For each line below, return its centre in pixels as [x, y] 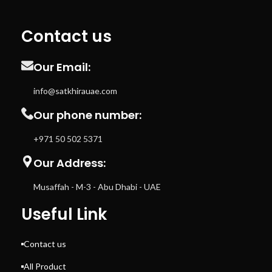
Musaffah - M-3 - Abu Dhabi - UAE [97, 187]
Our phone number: [88, 115]
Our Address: [70, 163]
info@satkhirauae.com [76, 91]
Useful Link [64, 214]
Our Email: [62, 67]
